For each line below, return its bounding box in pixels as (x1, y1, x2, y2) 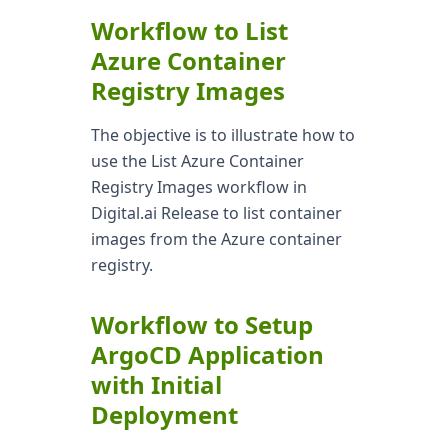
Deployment (90, 398, 238, 431)
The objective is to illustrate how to (90, 124, 355, 146)
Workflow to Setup (90, 308, 313, 341)
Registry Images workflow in (90, 176, 307, 198)
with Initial (90, 368, 222, 401)
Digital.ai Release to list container (90, 202, 342, 224)
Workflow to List (90, 14, 288, 47)
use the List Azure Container (90, 150, 304, 172)
